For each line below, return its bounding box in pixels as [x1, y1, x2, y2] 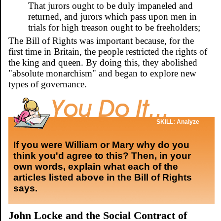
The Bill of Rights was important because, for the [8, 35, 194, 46]
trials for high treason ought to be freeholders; [28, 22, 200, 33]
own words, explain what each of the [13, 161, 178, 172]
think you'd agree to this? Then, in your [13, 150, 191, 161]
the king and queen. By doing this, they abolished [8, 57, 197, 68]
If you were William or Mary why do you [13, 139, 189, 150]
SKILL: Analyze [156, 118, 199, 125]
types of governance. [8, 78, 87, 89]
